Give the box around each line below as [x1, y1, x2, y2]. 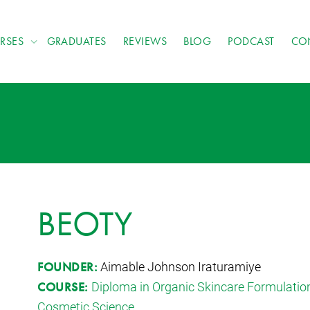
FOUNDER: [37, 258, 98, 275]
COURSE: [37, 278, 89, 295]
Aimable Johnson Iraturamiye [98, 257, 262, 275]
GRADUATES [46, 34, 107, 48]
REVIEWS [122, 34, 167, 48]
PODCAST [228, 34, 275, 48]
